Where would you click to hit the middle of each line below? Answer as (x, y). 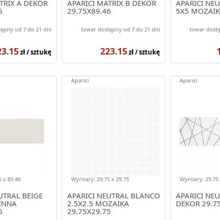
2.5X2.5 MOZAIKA (98, 203)
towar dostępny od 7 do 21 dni (120, 29)
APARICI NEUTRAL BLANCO (113, 195)
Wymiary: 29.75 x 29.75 (100, 179)
